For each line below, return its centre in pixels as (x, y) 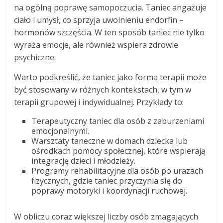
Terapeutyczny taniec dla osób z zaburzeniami (118, 121)
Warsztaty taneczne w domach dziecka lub (110, 141)
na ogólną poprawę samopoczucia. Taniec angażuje (111, 8)
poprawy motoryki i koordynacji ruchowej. (110, 191)
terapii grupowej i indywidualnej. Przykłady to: (99, 102)
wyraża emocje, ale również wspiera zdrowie (96, 45)
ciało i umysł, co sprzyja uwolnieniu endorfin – (99, 20)
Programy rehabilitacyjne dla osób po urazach (117, 171)
